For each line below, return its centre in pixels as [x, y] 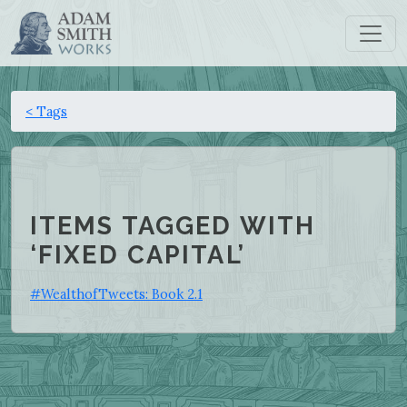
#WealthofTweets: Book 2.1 [116, 293]
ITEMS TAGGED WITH [173, 226]
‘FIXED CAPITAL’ [138, 255]
